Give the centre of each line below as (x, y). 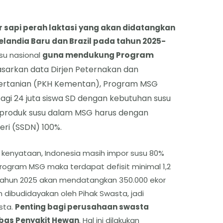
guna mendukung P (81, 55)
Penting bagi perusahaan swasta (82, 207)
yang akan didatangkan (127, 27)
